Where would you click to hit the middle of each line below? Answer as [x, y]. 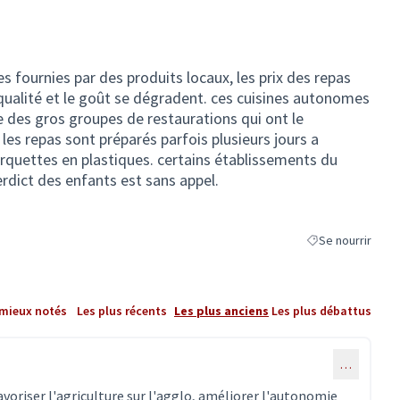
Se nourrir [345, 240]
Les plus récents [121, 310]
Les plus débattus [321, 310]
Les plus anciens [221, 310]
